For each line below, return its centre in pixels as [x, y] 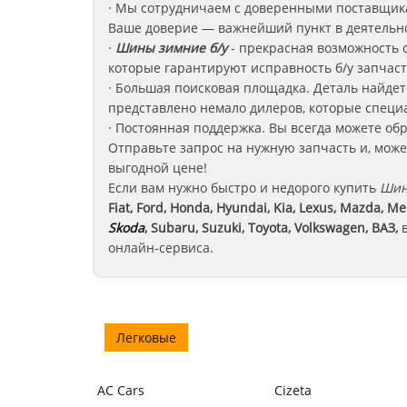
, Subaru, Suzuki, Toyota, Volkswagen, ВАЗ [270, 228]
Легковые [146, 338]
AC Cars [121, 390]
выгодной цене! [158, 168]
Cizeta [293, 390]
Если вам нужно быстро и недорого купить [244, 188]
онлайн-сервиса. [161, 248]
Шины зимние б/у [171, 48]
